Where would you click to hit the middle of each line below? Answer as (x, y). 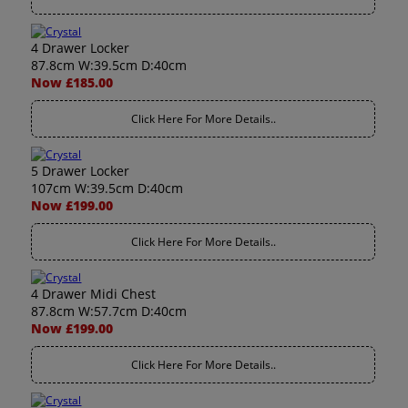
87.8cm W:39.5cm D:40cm (109, 65)
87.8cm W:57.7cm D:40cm (109, 311)
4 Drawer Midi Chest (94, 294)
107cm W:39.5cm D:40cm (107, 188)
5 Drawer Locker (81, 171)
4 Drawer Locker (81, 48)
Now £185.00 (72, 82)
